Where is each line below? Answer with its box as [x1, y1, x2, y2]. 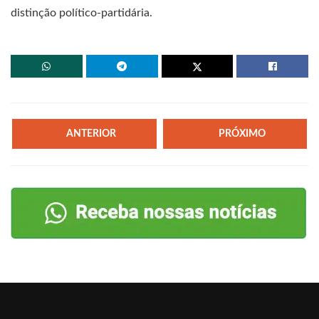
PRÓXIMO [218, 129, 266, 140]
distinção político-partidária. [11, 6, 152, 19]
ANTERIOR [66, 128, 117, 139]
